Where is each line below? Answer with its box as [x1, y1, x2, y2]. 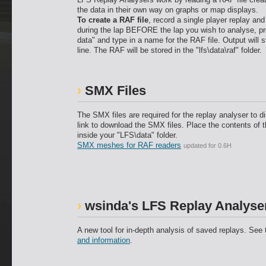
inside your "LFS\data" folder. [77, 131, 178, 140]
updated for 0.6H [183, 142, 232, 149]
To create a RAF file [77, 15, 148, 24]
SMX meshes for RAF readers [77, 141, 181, 150]
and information [77, 236, 130, 245]
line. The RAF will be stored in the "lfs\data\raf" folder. [77, 46, 262, 55]
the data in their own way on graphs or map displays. [77, 5, 258, 14]
